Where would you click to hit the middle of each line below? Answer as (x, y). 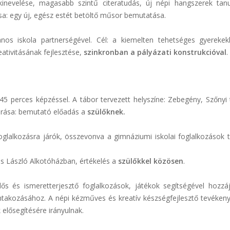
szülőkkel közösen (151, 161)
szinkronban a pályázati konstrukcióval (155, 52)
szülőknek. (106, 112)
